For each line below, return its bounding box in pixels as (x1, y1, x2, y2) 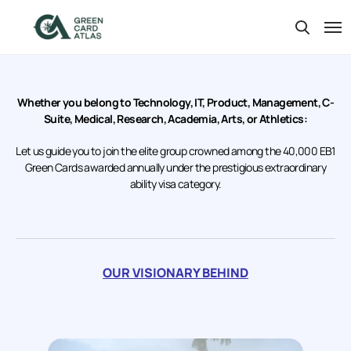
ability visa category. (129, 176, 222, 191)
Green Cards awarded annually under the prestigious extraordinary (24, 160, 327, 175)
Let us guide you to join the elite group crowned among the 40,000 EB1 (16, 143, 335, 158)
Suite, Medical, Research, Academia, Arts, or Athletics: (44, 111, 307, 126)
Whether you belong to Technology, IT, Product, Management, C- (16, 95, 335, 110)
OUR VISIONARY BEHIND (103, 264, 248, 281)
